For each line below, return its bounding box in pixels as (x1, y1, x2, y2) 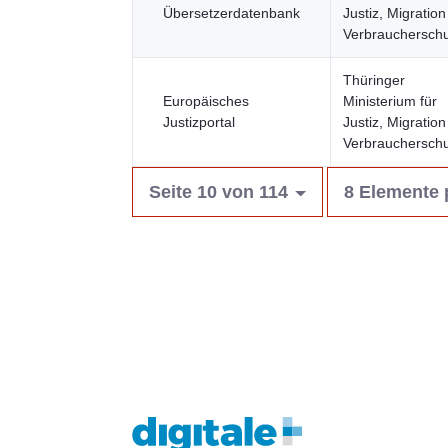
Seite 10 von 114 (149, 182, 288, 202)
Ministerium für (343, 93, 437, 109)
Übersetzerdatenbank (163, 5, 300, 21)
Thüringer (343, 72, 405, 88)
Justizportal (163, 114, 235, 130)
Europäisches (163, 93, 249, 109)
